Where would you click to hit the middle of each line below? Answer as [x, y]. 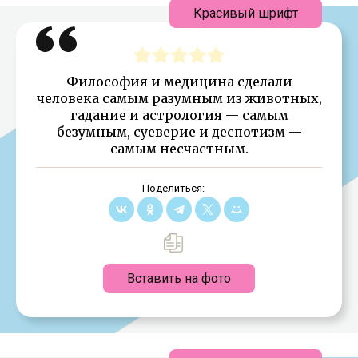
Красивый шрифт [246, 13]
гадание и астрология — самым [179, 115]
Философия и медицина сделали [179, 81]
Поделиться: [173, 188]
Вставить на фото [179, 278]
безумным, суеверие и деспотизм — [179, 131]
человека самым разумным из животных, [179, 98]
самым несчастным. [179, 148]
